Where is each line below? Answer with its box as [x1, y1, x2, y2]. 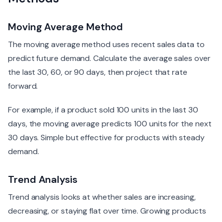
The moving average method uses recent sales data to [8, 39, 205, 50]
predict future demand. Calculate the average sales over [8, 53, 211, 63]
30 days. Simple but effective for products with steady [8, 132, 205, 143]
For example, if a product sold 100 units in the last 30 [8, 105, 198, 115]
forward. [8, 81, 38, 91]
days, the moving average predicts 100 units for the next [8, 118, 212, 129]
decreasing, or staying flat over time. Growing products [8, 206, 206, 216]
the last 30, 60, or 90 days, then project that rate [8, 67, 187, 77]
